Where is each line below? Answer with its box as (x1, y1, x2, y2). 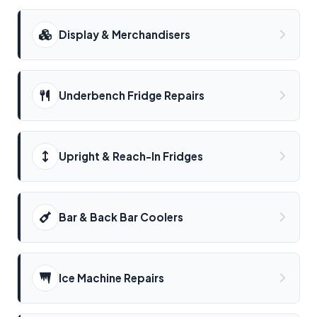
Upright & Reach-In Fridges (59, 149, 203, 163)
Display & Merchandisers (59, 28, 190, 42)
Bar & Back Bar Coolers (59, 210, 183, 224)
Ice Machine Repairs (59, 271, 164, 285)
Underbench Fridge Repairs (59, 88, 204, 103)
